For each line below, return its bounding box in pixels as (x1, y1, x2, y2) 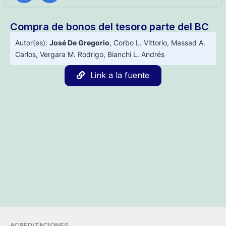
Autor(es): (15, 38, 49, 47)
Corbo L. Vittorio (114, 38, 167, 47)
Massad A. (171, 38, 205, 47)
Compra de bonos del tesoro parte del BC (10, 21, 209, 33)
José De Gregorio (49, 38, 109, 47)
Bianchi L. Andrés (107, 50, 164, 59)
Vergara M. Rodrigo (40, 50, 103, 59)
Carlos (15, 50, 36, 59)
